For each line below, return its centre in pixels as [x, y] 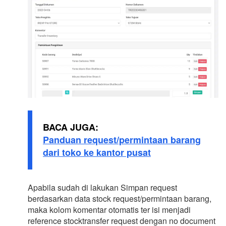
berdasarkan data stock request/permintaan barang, [120, 199]
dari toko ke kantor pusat [97, 153]
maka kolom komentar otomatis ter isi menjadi [109, 210]
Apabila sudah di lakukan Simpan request [102, 188]
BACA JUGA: [71, 127]
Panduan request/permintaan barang [122, 140]
